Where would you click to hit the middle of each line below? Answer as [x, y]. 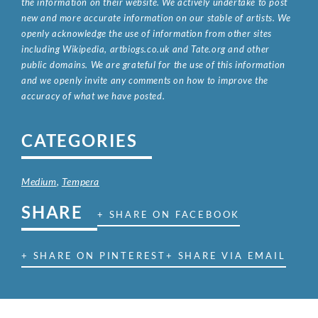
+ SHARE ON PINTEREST [94, 256]
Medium [39, 182]
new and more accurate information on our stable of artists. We [156, 18]
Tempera [81, 182]
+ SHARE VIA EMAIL [226, 256]
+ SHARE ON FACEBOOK [169, 215]
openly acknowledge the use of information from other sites [147, 34]
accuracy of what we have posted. [93, 96]
